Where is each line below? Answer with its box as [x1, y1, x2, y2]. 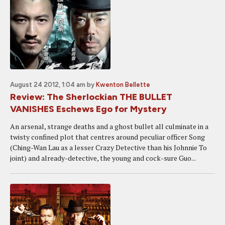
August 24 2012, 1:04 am [10, 81, 85, 88]
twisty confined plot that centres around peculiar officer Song [10, 132, 205, 142]
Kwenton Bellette [96, 81, 150, 88]
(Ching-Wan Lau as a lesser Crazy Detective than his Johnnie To [10, 143, 207, 152]
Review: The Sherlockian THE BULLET [10, 91, 172, 102]
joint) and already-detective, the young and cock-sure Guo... [10, 153, 196, 163]
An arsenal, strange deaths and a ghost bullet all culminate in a [10, 122, 208, 131]
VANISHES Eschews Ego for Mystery [10, 103, 167, 115]
